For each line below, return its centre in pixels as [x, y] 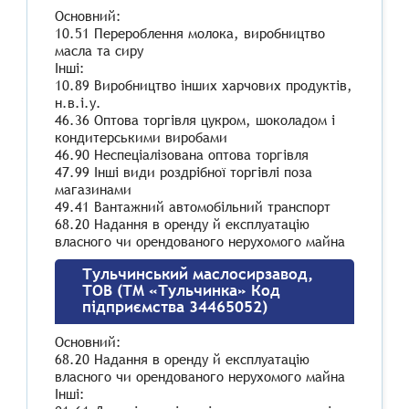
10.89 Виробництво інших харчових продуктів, [204, 85]
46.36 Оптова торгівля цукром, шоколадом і [195, 120]
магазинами [93, 189]
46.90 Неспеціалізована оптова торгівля [182, 155]
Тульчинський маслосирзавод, [198, 275]
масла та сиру [99, 51]
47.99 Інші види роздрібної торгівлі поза [184, 172]
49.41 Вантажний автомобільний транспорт [193, 207]
